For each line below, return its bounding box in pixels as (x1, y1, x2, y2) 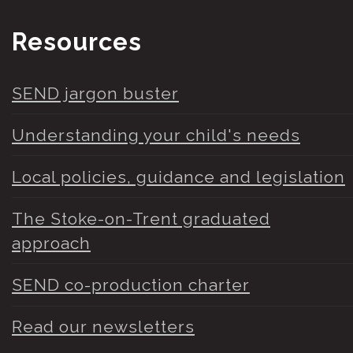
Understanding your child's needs (12, 124, 300, 145)
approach (12, 232, 91, 253)
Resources (12, 28, 142, 57)
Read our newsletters (12, 317, 195, 337)
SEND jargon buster (12, 83, 179, 103)
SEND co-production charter (12, 274, 250, 295)
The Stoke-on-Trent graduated (12, 208, 270, 229)
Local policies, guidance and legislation (12, 166, 345, 187)
